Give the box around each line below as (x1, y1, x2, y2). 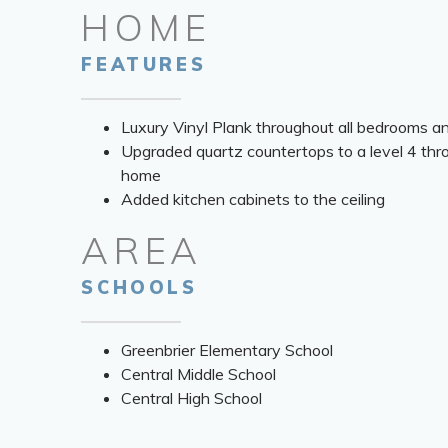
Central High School (121, 387, 263, 408)
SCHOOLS (81, 275, 198, 299)
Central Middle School (121, 363, 277, 384)
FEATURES (81, 52, 207, 76)
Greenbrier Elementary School (121, 339, 334, 360)
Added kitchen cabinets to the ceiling (121, 188, 386, 209)
